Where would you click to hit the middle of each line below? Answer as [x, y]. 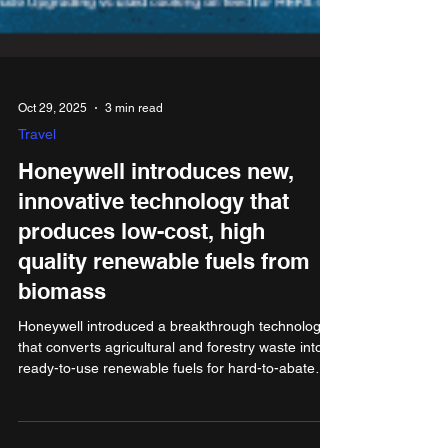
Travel [37, 182]
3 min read [134, 156]
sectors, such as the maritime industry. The [154, 437]
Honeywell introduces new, [155, 219]
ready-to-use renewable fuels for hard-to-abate [166, 416]
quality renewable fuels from [164, 309]
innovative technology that [153, 249]
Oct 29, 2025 [52, 156]
